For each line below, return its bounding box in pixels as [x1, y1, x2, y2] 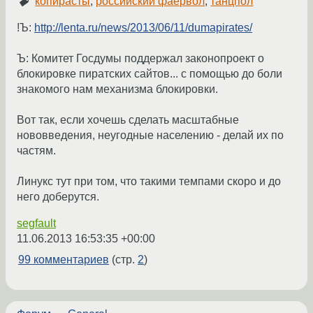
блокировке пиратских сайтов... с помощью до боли [17, 68, 282, 80]
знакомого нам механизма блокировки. [17, 83, 218, 96]
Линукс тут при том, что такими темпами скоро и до [17, 175, 281, 188]
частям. [17, 145, 56, 157]
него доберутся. [17, 191, 99, 203]
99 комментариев [18, 254, 109, 266]
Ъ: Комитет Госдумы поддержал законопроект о [17, 52, 264, 65]
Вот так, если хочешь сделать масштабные [17, 114, 239, 126]
